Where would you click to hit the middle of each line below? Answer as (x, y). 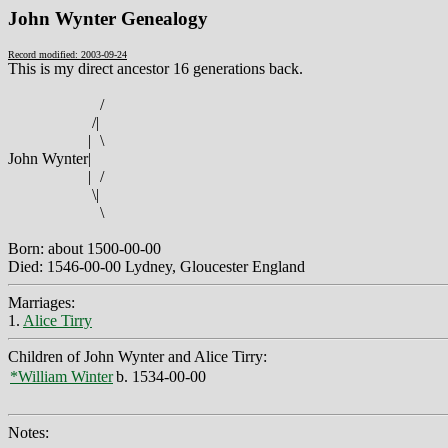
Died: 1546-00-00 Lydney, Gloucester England (156, 266)
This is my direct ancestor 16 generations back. (155, 68)
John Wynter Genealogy (108, 18)
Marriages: (41, 302)
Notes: (28, 432)
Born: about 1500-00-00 (84, 248)
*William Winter (61, 376)
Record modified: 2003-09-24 (67, 54)
